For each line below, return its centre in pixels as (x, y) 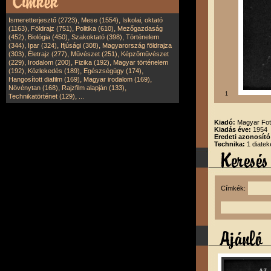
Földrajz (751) (51, 28)
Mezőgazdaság (140, 28)
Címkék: (235, 188)
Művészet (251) (94, 54)
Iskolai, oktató (142, 20)
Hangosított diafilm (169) (44, 79)
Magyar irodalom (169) (117, 79)
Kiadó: (226, 122)
